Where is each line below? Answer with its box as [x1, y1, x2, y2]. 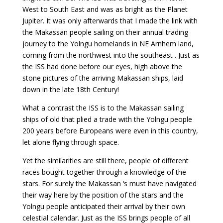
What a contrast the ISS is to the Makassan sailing [22, 103, 184, 112]
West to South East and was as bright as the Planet [22, 4, 188, 14]
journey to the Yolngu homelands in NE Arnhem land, [22, 39, 194, 48]
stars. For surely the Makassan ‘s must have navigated [22, 179, 197, 188]
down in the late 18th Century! [22, 85, 119, 94]
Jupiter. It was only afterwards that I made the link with [22, 16, 198, 25]
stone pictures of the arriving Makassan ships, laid [22, 73, 183, 83]
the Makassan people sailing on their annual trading [22, 27, 188, 37]
